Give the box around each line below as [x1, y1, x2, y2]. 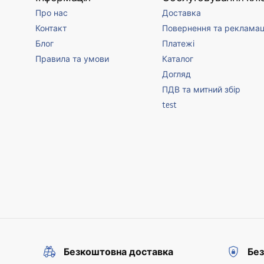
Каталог [161, 54, 193, 64]
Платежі [161, 38, 194, 49]
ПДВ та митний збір [161, 84, 240, 95]
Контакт [35, 23, 67, 34]
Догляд [161, 69, 191, 80]
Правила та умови [35, 54, 109, 64]
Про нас [35, 8, 68, 18]
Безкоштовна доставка [64, 245, 173, 258]
